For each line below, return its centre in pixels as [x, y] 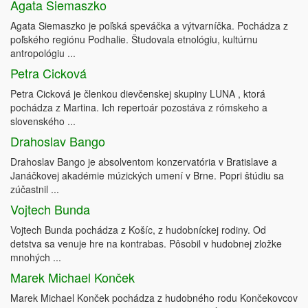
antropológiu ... [43, 53]
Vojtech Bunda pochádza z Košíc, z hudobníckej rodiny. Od [138, 230]
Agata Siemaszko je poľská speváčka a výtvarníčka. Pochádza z [149, 26]
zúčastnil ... [35, 189]
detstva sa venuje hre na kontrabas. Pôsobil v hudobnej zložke [146, 244]
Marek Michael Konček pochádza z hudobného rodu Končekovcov [154, 298]
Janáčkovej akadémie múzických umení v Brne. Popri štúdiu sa [147, 176]
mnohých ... [36, 257]
